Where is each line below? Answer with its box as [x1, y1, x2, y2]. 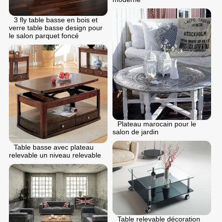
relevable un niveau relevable [9, 151, 101, 159]
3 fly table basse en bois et [14, 15, 98, 24]
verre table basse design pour [9, 23, 103, 32]
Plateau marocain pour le [117, 120, 196, 128]
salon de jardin [112, 128, 159, 136]
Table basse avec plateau [14, 143, 94, 151]
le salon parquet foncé [9, 31, 79, 40]
